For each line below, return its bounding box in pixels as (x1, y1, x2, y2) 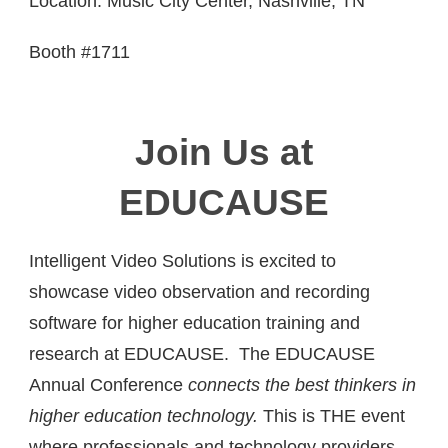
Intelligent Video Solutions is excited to (29, 250, 337, 271)
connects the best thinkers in (188, 374, 417, 395)
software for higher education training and (29, 312, 361, 333)
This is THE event (263, 405, 406, 426)
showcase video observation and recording (29, 281, 371, 302)
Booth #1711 (29, 41, 136, 62)
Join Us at (135, 131, 313, 173)
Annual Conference (29, 374, 189, 395)
